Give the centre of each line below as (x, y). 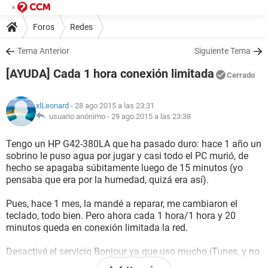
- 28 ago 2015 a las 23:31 (112, 106)
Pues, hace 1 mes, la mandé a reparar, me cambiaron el (122, 204)
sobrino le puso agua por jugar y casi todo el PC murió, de (127, 156)
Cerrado (241, 75)
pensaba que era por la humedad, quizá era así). (107, 180)
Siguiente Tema (223, 51)
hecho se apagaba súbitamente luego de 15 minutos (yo (124, 168)
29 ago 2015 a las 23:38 (151, 116)
